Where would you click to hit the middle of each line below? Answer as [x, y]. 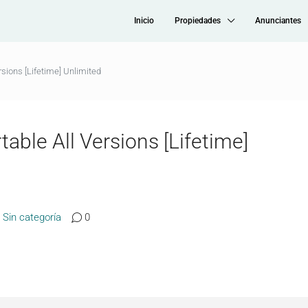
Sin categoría [32, 217]
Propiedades [198, 21]
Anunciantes [278, 21]
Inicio [144, 21]
